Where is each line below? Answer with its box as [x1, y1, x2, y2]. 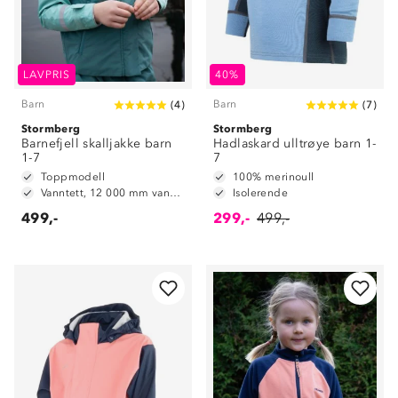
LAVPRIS [23, 68, 71, 81]
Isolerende [233, 187, 288, 199]
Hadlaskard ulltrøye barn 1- [213, 136, 377, 151]
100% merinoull [233, 171, 314, 183]
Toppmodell [41, 171, 105, 183]
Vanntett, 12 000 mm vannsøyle [170, 187, 181, 199]
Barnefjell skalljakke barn [21, 136, 172, 151]
